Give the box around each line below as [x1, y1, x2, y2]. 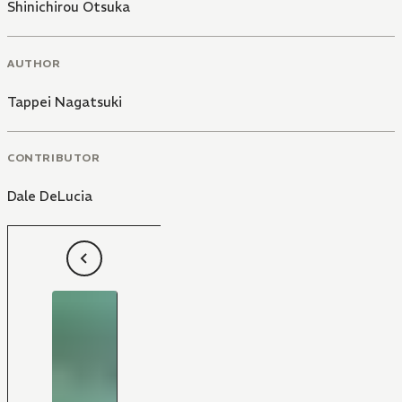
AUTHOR [7, 56, 61, 70]
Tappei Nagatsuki [7, 92, 122, 110]
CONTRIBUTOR [7, 151, 100, 165]
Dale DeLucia [7, 188, 92, 205]
